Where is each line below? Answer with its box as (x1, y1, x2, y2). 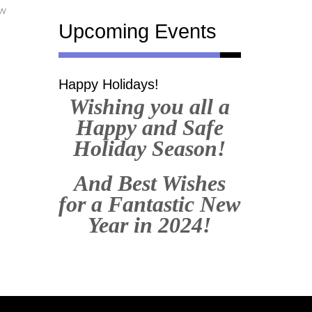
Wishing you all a (69, 93, 231, 119)
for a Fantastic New (58, 191, 241, 217)
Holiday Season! (73, 135, 226, 161)
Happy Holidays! (58, 76, 159, 92)
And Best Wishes (73, 170, 226, 196)
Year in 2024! (88, 212, 212, 237)
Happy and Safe (75, 114, 224, 140)
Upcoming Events (58, 19, 217, 42)
